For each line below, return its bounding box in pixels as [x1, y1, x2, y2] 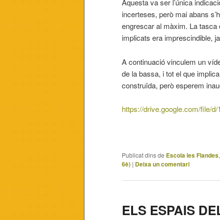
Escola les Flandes [166, 150, 219, 160]
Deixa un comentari [135, 159, 190, 168]
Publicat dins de [122, 150, 165, 159]
